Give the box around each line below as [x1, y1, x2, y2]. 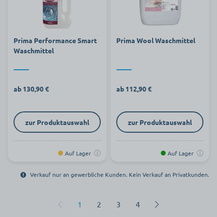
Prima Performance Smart [14, 36, 97, 45]
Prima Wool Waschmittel [116, 36, 195, 45]
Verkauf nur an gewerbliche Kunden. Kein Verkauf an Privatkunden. [30, 170, 209, 178]
